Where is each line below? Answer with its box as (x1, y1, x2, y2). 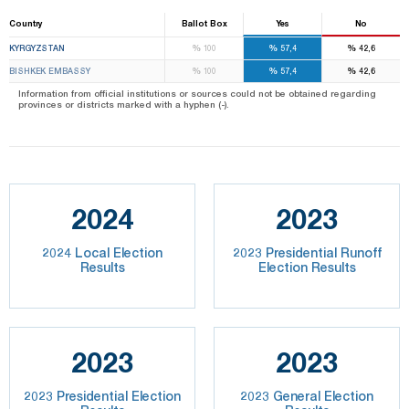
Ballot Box (181, 18, 227, 29)
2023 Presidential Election (24, 388, 181, 404)
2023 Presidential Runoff (232, 245, 382, 261)
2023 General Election (240, 388, 373, 404)
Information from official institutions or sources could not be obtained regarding (18, 88, 376, 100)
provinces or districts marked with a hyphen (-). (18, 99, 229, 110)
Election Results (257, 259, 356, 276)
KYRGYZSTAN (9, 43, 65, 54)
